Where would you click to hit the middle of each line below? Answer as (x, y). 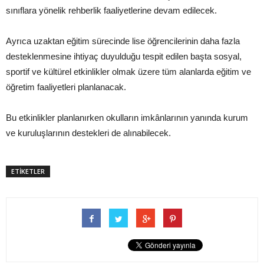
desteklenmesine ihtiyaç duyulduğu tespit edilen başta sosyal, (124, 57)
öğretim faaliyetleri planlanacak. (66, 87)
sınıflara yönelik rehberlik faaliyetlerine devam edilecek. (111, 11)
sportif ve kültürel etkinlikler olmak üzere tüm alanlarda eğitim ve (128, 72)
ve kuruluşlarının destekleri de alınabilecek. (88, 133)
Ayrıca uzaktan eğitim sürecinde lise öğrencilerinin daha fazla (123, 41)
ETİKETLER (28, 171)
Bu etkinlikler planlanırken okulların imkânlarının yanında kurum (127, 118)
